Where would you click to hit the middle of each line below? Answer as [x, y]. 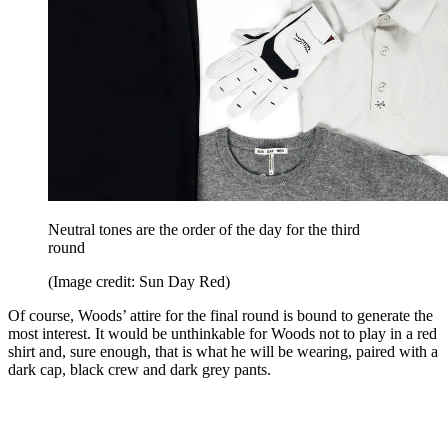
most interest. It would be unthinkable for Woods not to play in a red [222, 334]
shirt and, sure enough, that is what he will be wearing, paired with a [223, 352]
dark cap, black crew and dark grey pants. [139, 370]
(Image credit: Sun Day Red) [139, 282]
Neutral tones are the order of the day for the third [204, 230]
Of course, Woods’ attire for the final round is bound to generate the [220, 316]
